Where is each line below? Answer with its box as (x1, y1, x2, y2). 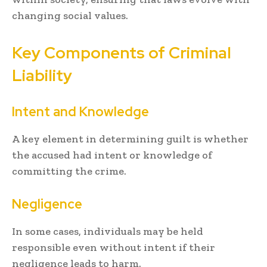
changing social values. (12, 9, 128, 23)
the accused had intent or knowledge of (12, 148, 212, 162)
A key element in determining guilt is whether (12, 132, 249, 146)
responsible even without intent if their (12, 241, 215, 254)
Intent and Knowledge (12, 103, 149, 121)
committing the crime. (12, 164, 126, 178)
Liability (12, 65, 72, 86)
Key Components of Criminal (12, 42, 231, 64)
